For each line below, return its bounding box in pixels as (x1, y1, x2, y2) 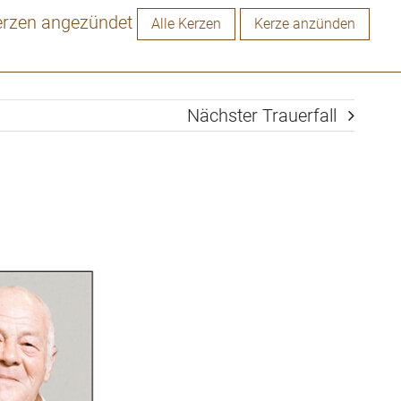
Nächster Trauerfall (187, 105, 337, 126)
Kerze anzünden (254, 15, 355, 32)
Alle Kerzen (151, 15, 221, 32)
